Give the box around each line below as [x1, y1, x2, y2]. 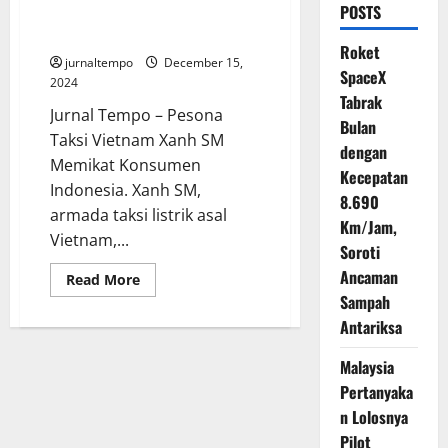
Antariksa [339, 315, 402, 339]
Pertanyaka [339, 380, 413, 404]
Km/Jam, [339, 215, 397, 239]
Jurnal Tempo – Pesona [50, 104, 223, 126]
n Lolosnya [339, 405, 408, 429]
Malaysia [339, 355, 394, 379]
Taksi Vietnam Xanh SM [50, 129, 224, 151]
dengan [339, 140, 387, 164]
